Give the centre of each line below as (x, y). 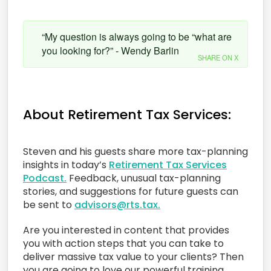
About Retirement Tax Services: (127, 114)
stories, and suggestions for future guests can (131, 191)
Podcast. (45, 178)
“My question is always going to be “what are (137, 36)
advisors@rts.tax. (117, 204)
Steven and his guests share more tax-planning (135, 151)
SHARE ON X (218, 57)
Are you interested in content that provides (126, 230)
